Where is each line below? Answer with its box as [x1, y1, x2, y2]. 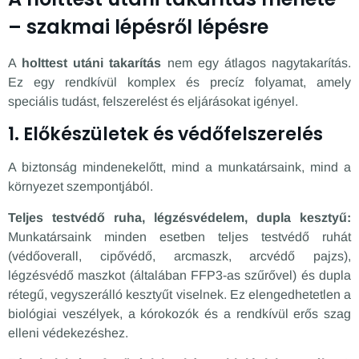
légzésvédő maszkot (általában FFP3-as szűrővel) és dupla [8, 268, 351, 282]
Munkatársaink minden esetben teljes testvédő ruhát [8, 229, 351, 244]
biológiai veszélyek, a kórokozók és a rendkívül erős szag [8, 306, 351, 321]
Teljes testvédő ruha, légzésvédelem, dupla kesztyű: [8, 210, 351, 224]
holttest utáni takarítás [22, 55, 162, 70]
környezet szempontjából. [8, 179, 153, 194]
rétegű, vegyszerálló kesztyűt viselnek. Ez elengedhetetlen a [8, 287, 351, 301]
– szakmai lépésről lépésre [8, 13, 268, 40]
